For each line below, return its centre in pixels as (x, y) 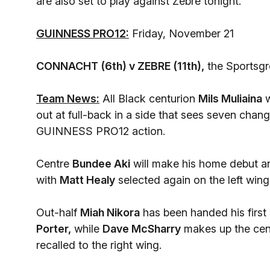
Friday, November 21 (181, 33)
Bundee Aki (101, 164)
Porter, (54, 229)
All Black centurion (149, 99)
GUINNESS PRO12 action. (101, 131)
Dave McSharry (142, 229)
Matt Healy (87, 180)
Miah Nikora (110, 212)
